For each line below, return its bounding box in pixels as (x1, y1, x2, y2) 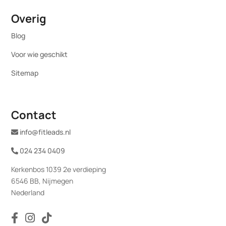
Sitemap (11, 68, 39, 78)
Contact (11, 107, 57, 123)
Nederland (11, 188, 45, 198)
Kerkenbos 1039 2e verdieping (11, 164, 106, 175)
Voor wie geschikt (11, 49, 68, 60)
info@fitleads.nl (18, 127, 71, 137)
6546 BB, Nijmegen (11, 176, 74, 186)
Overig (11, 11, 47, 27)
